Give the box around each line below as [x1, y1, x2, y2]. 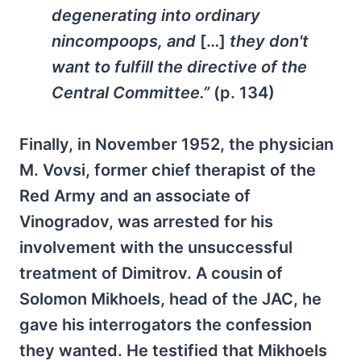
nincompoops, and [52, 31, 200, 51]
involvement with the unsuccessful [19, 237, 293, 257]
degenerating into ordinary [52, 5, 260, 25]
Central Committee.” [52, 82, 214, 102]
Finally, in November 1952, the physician [19, 134, 334, 154]
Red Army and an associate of [19, 185, 251, 205]
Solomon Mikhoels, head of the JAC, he [19, 288, 322, 309]
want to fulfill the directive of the [52, 56, 307, 77]
